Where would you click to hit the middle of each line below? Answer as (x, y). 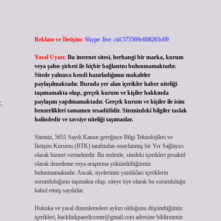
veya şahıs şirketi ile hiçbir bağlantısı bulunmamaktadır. (105, 66)
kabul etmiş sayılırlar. (59, 190)
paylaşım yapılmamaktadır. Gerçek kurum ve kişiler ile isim (109, 102)
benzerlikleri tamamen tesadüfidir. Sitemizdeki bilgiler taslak (110, 110)
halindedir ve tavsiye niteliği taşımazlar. (84, 119)
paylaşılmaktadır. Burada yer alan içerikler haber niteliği (106, 84)
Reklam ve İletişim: (59, 39)
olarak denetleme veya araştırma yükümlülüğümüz (92, 164)
